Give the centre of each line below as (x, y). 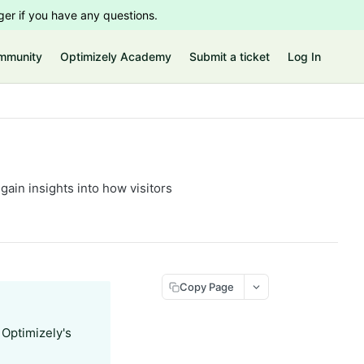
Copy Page (207, 286)
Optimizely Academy (116, 56)
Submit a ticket (230, 56)
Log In (304, 56)
